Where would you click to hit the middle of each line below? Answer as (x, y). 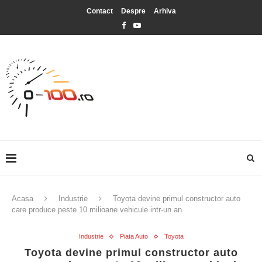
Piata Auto (134, 236)
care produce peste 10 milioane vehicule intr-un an (97, 210)
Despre (133, 11)
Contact (99, 11)
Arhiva (165, 11)
